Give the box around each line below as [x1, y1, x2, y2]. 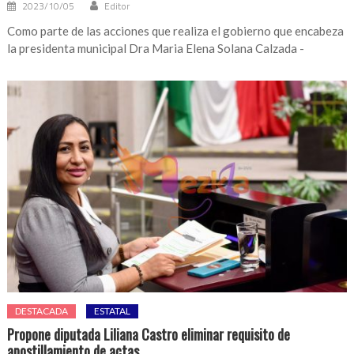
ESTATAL [94, 305, 131, 318]
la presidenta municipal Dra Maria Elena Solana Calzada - [7, 40, 305, 55]
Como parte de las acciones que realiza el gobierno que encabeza [7, 23, 345, 38]
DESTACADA [15, 305, 69, 318]
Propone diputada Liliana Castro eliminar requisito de [7, 324, 291, 345]
